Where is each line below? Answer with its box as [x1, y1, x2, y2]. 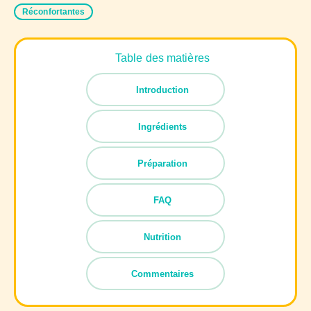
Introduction [136, 84, 189, 95]
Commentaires [131, 268, 194, 279]
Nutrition [144, 231, 181, 242]
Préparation [137, 158, 187, 169]
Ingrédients [138, 121, 187, 132]
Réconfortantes [22, 6, 85, 17]
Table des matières [115, 51, 210, 64]
